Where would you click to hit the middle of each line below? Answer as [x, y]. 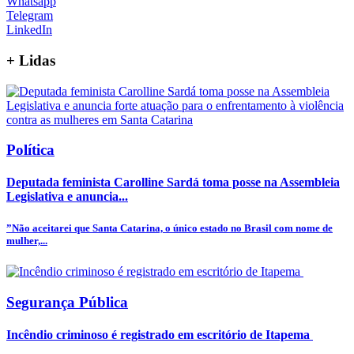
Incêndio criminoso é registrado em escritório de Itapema [160, 334]
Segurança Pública [67, 302]
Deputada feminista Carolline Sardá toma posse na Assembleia [173, 183]
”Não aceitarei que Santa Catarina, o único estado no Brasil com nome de [169, 228]
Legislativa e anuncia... [67, 197]
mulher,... [27, 240]
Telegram [30, 16]
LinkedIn [29, 30]
